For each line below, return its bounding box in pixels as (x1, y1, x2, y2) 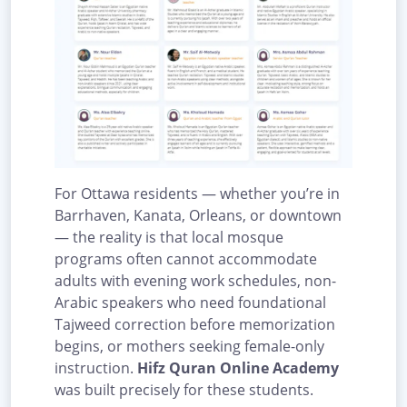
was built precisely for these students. (55, 380, 313, 401)
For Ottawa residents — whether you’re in (55, 184, 340, 204)
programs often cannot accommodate (55, 249, 317, 270)
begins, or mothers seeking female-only (55, 336, 324, 357)
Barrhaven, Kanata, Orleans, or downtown (55, 205, 342, 226)
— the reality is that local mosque (55, 227, 283, 248)
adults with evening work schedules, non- (55, 271, 336, 292)
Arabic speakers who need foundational (55, 293, 326, 313)
